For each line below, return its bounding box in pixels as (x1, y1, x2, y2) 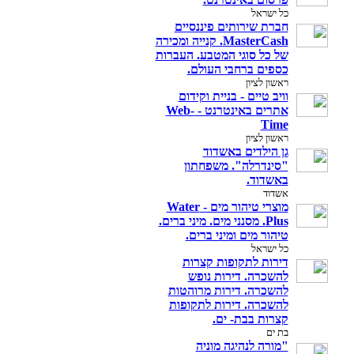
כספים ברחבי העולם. (186, 62, 288, 76)
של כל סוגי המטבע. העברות (155, 48, 288, 62)
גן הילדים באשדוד (202, 145, 288, 158)
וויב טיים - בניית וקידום (178, 89, 288, 103)
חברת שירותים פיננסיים (174, 20, 288, 33)
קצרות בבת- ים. (212, 312, 288, 326)
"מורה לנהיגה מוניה (195, 339, 288, 352)
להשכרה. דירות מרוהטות (168, 284, 288, 297)
